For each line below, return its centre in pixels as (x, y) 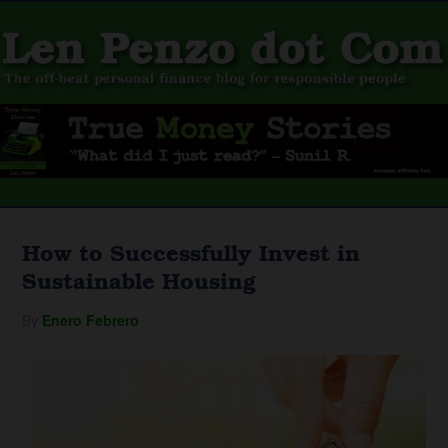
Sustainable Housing (139, 280)
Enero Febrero (91, 320)
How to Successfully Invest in (191, 252)
